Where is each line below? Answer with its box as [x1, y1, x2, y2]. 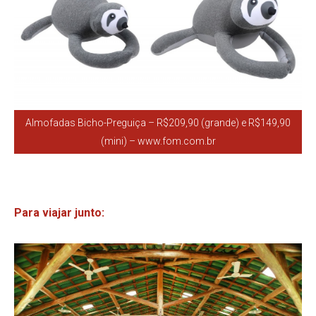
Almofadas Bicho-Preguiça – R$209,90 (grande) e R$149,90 [25, 116, 291, 128]
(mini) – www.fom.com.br [100, 135, 216, 147]
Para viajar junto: [14, 205, 104, 219]
